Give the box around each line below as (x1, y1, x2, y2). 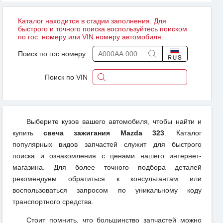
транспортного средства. (12, 198, 94, 206)
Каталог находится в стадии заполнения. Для (18, 17, 166, 25)
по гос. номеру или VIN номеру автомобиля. (18, 33, 163, 41)
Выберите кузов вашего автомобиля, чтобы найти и (26, 117, 202, 126)
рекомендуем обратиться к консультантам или (12, 175, 202, 183)
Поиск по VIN (45, 73, 88, 82)
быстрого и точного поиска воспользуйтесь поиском (18, 25, 187, 33)
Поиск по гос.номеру (18, 50, 86, 58)
